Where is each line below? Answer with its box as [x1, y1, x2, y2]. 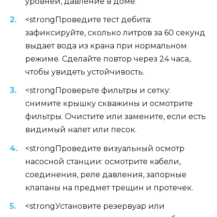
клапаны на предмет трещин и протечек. [25, 183, 193, 192]
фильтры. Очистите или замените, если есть [25, 112, 206, 122]
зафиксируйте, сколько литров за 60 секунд [25, 28, 205, 38]
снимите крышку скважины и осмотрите [25, 99, 193, 108]
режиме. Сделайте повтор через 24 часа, [25, 54, 190, 64]
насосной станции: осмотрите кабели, [25, 156, 181, 166]
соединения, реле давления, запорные [25, 170, 186, 179]
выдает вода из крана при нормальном [25, 41, 187, 51]
